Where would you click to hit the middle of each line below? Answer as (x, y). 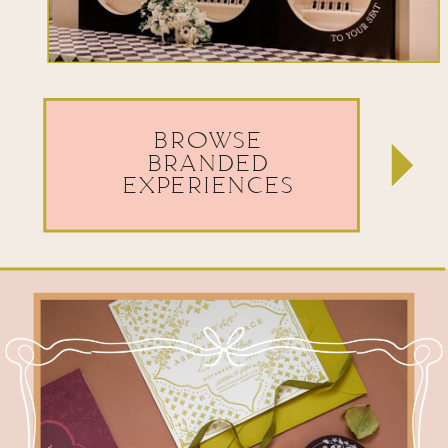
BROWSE (208, 140)
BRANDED (208, 163)
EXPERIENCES (208, 185)
